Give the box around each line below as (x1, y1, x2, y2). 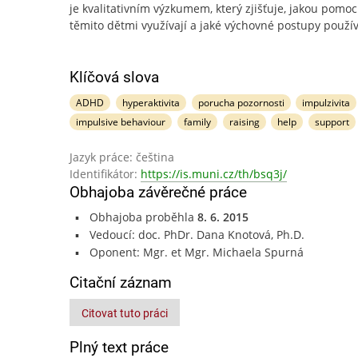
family (183, 115, 211, 129)
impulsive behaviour (76, 115, 165, 129)
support (315, 115, 350, 129)
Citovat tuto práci (82, 307, 168, 320)
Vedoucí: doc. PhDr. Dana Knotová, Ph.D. (89, 227, 304, 242)
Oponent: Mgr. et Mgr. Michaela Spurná (89, 245, 304, 260)
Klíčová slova (70, 68, 159, 86)
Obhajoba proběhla (89, 209, 197, 225)
